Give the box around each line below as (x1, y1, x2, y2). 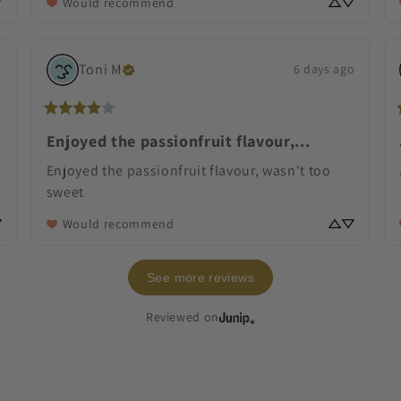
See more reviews (147, 269, 254, 285)
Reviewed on (145, 309, 220, 326)
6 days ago (293, 61, 355, 78)
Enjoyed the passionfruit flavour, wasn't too (46, 160, 331, 180)
